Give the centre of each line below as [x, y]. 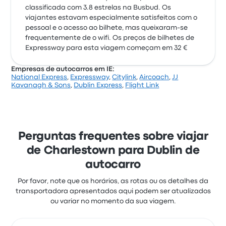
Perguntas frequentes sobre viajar [113, 137]
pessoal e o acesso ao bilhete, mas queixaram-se [107, 28]
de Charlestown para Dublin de [113, 151]
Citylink [124, 77]
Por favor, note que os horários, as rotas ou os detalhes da [113, 181]
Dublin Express [98, 85]
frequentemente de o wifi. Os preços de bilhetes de [110, 38]
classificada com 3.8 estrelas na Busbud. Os [98, 8]
